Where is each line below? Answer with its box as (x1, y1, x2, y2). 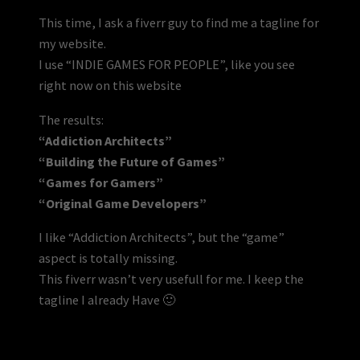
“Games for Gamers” (39, 174, 163, 190)
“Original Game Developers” (39, 194, 207, 211)
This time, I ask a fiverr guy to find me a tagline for (39, 14, 319, 31)
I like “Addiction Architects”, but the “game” (39, 228, 284, 245)
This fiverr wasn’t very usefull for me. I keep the (39, 270, 304, 287)
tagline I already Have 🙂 (39, 291, 175, 308)
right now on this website (39, 77, 182, 94)
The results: (39, 111, 104, 128)
